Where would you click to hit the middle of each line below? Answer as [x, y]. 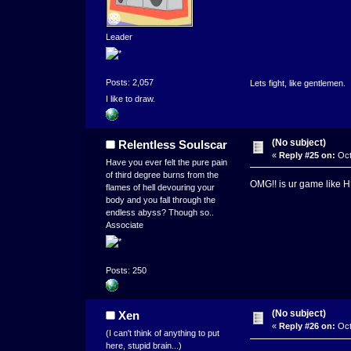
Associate [124, 224]
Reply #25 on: [307, 155]
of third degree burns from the [162, 174]
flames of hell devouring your [160, 187]
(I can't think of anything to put [162, 333]
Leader [119, 36]
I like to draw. [130, 99]
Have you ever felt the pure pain [166, 162]
